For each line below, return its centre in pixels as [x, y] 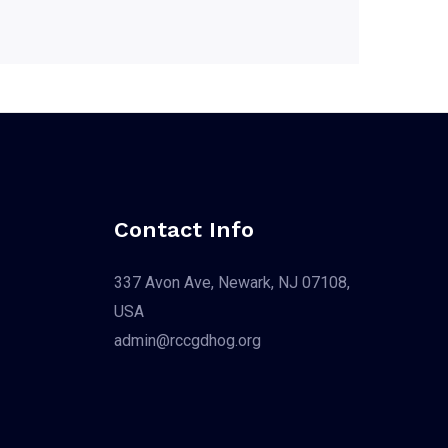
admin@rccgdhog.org [187, 340]
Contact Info [183, 229]
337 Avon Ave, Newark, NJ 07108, [231, 282]
